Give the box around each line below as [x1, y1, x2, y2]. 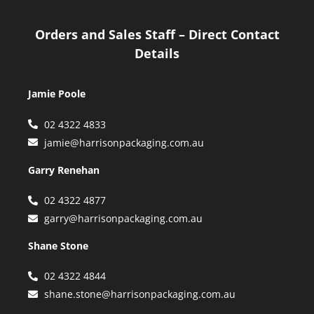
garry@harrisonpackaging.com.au [43, 212, 203, 226]
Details [135, 44, 179, 62]
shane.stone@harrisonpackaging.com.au [43, 287, 235, 301]
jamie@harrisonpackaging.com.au [43, 135, 204, 149]
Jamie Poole [28, 87, 86, 101]
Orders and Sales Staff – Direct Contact [34, 25, 280, 43]
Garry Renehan [28, 163, 100, 177]
